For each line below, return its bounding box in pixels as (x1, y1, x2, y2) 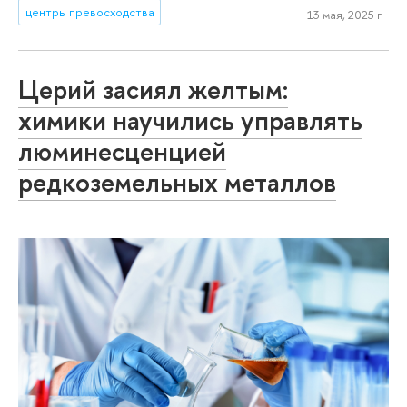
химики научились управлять (18, 102, 362, 138)
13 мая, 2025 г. (306, 5, 383, 23)
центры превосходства (25, 4, 154, 21)
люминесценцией (18, 133, 226, 169)
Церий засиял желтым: (18, 71, 288, 107)
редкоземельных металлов (18, 164, 336, 200)
